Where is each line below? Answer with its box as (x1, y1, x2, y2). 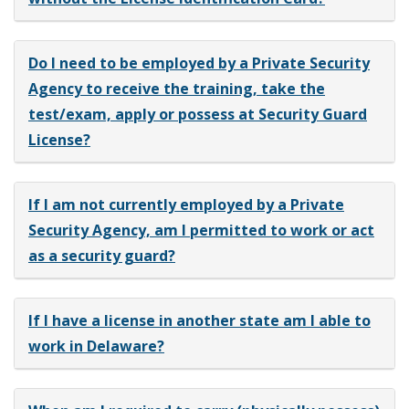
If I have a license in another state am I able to (28, 309, 371, 330)
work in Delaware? (28, 335, 164, 356)
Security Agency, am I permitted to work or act (28, 219, 374, 240)
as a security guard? (28, 245, 175, 266)
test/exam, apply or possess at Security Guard (28, 103, 367, 124)
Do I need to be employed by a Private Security (28, 52, 370, 73)
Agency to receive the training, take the (28, 78, 325, 99)
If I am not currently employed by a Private (28, 194, 344, 215)
